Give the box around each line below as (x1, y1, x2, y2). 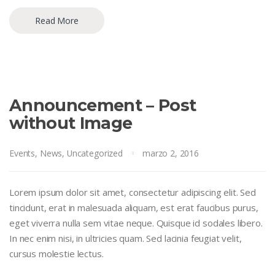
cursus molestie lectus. (9, 247, 104, 260)
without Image (9, 113, 133, 134)
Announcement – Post (9, 95, 196, 116)
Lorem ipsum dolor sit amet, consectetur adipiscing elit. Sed (9, 186, 257, 199)
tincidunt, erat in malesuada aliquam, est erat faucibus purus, (9, 201, 258, 214)
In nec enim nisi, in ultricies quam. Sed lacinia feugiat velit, (9, 232, 242, 245)
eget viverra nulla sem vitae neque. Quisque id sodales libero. (9, 217, 263, 230)
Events (9, 147, 36, 159)
